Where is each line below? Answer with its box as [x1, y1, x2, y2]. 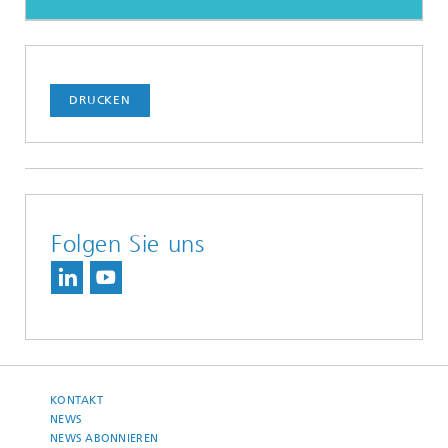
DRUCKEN [68, 93, 132, 108]
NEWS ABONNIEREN [50, 432, 159, 446]
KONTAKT [50, 394, 103, 408]
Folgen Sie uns [51, 230, 205, 259]
